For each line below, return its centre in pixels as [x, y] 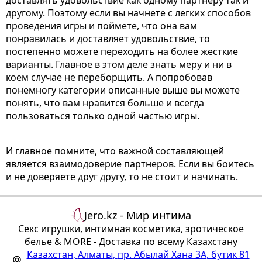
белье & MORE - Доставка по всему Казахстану [131, 241]
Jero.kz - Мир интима [138, 215]
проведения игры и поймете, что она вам [101, 25]
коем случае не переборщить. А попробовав [109, 77]
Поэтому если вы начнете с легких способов [149, 13]
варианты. [31, 64]
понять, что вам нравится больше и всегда [105, 103]
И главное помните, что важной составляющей [115, 151]
